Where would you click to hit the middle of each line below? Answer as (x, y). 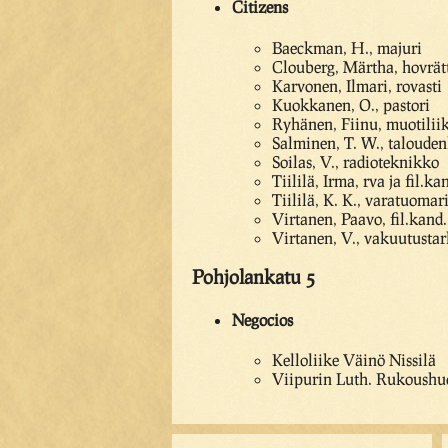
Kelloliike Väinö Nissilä (354, 359)
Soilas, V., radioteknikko (355, 161)
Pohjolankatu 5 (253, 277)
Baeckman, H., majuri (347, 47)
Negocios (262, 319)
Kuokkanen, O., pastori (351, 104)
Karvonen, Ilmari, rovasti (357, 85)
